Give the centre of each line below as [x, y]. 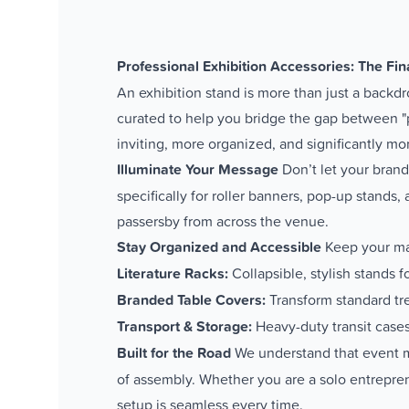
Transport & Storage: [184, 327]
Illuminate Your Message [198, 170]
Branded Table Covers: [191, 300]
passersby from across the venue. [223, 221]
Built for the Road [174, 353]
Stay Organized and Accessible [219, 247]
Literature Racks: [173, 274]
